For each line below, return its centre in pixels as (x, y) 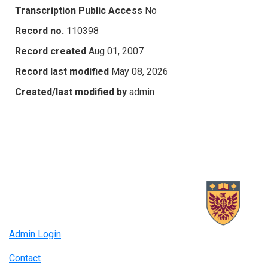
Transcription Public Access (79, 10)
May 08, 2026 (140, 71)
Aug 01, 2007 (116, 51)
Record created (51, 51)
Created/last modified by (71, 92)
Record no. (39, 31)
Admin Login (35, 234)
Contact (25, 258)
